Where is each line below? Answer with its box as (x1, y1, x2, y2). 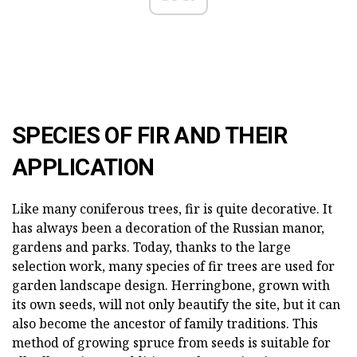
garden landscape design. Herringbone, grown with (12, 276, 330, 294)
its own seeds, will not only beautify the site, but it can (12, 295, 340, 313)
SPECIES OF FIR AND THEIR (12, 121, 288, 149)
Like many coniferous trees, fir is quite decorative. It (12, 199, 332, 218)
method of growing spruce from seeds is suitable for (12, 333, 331, 351)
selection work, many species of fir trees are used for (12, 257, 335, 275)
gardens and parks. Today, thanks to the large (12, 237, 291, 256)
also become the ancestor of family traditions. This (12, 314, 318, 332)
